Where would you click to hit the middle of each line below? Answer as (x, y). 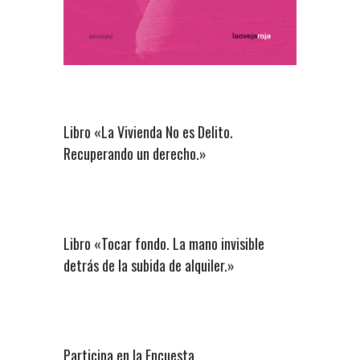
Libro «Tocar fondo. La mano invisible (164, 243)
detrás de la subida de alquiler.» (149, 265)
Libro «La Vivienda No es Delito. (148, 131)
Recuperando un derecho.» (135, 153)
